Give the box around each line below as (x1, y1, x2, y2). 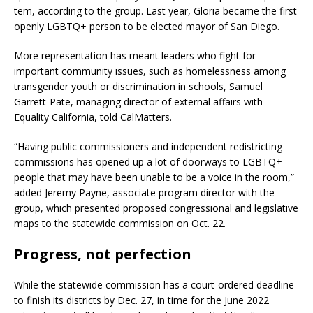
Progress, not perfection (14, 244, 191, 263)
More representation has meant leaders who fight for (14, 48, 256, 62)
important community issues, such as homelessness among (14, 64, 286, 78)
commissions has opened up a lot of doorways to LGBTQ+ (14, 154, 282, 168)
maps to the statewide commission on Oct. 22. (14, 216, 231, 230)
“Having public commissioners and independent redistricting (14, 139, 282, 153)
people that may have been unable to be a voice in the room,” (14, 170, 294, 184)
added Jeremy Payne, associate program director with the (14, 185, 275, 199)
